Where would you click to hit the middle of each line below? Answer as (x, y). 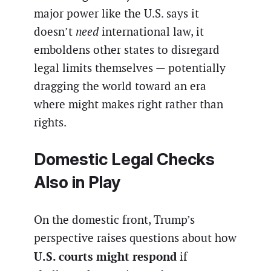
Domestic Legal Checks (124, 160)
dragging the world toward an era (120, 87)
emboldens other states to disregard (127, 50)
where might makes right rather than (129, 105)
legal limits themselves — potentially (130, 68)
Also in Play (77, 183)
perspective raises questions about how (135, 238)
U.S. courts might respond (105, 256)
